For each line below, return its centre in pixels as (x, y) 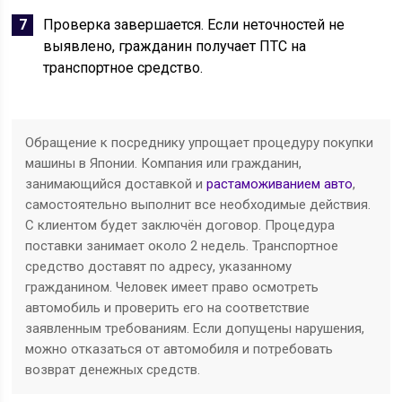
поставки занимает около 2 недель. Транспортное (182, 246)
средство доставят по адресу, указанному (159, 267)
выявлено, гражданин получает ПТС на (175, 46)
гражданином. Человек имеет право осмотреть (172, 287)
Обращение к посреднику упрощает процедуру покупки (200, 143)
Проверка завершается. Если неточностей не (194, 25)
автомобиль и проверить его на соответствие (168, 308)
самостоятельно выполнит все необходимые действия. (198, 205)
